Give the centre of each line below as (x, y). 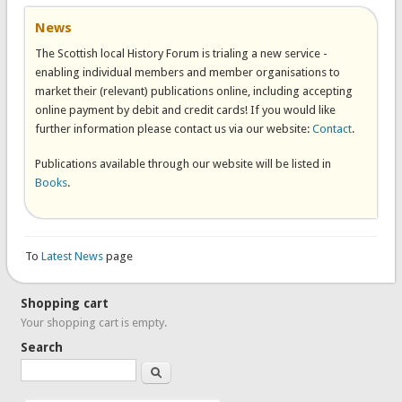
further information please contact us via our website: (173, 129)
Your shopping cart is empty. (94, 322)
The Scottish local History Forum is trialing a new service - (181, 53)
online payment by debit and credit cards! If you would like (185, 110)
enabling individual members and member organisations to (187, 72)
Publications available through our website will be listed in (183, 164)
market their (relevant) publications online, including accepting (193, 91)
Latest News (73, 256)
